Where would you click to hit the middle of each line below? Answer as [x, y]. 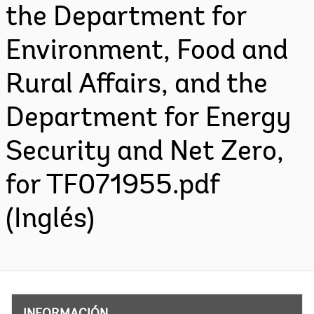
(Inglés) [50, 220]
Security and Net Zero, [145, 153]
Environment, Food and [147, 52]
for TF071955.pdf [112, 186]
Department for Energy [148, 119]
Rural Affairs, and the [137, 86]
